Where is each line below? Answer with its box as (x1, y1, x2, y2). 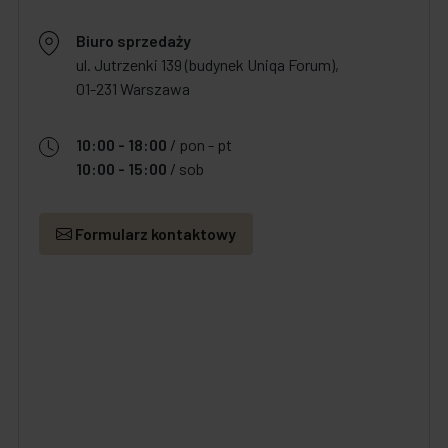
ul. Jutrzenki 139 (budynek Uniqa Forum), (76, 55, 339, 75)
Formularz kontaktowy (72, 224, 236, 244)
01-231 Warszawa (76, 79, 190, 99)
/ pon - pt (167, 135, 232, 155)
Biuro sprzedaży (76, 31, 191, 51)
